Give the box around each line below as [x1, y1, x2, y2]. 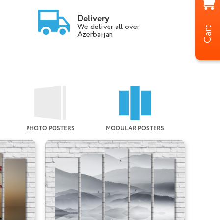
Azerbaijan [77, 29, 113, 40]
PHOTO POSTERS [26, 124, 75, 133]
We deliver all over [77, 21, 139, 32]
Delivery [77, 12, 109, 25]
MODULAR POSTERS [106, 124, 165, 133]
